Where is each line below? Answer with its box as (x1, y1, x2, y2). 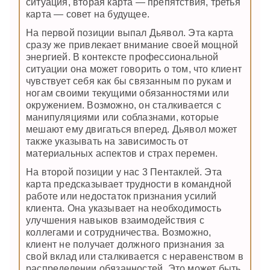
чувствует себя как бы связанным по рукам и (26, 75, 232, 86)
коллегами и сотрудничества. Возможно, (26, 227, 212, 238)
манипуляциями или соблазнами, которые (26, 111, 219, 122)
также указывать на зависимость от (26, 136, 189, 146)
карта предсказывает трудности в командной (26, 179, 232, 190)
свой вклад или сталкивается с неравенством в (26, 251, 243, 262)
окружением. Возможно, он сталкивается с (26, 99, 221, 110)
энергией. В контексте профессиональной (26, 51, 219, 62)
